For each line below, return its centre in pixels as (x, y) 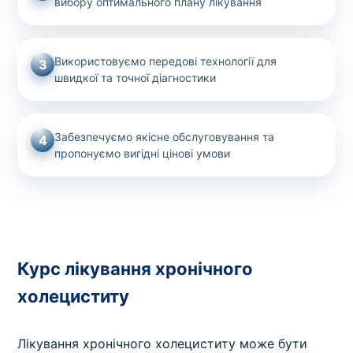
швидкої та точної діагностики (136, 78)
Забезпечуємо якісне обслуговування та (165, 137)
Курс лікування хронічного (136, 269)
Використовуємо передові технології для (166, 61)
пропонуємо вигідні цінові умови (143, 154)
